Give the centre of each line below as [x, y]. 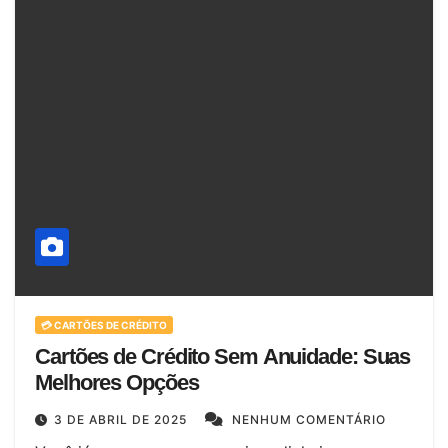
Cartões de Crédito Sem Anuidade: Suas [223, 357]
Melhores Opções [117, 383]
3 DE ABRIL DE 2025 [122, 420]
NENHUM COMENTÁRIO [309, 420]
